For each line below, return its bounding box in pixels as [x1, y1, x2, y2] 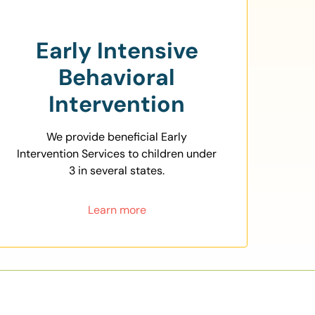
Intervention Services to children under [17, 146, 217, 162]
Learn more [87, 202, 146, 218]
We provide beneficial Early [46, 129, 187, 145]
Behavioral [58, 63, 175, 93]
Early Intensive [35, 36, 198, 66]
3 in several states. [69, 163, 165, 179]
